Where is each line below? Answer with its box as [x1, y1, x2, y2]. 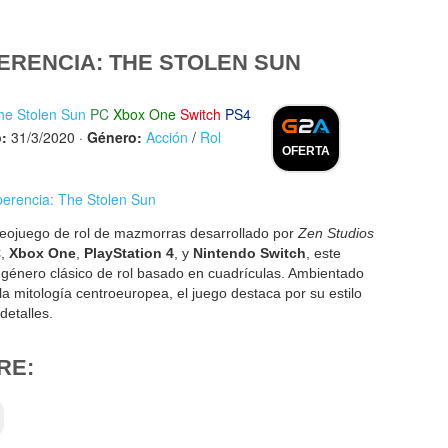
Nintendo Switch [193, 244, 306, 261]
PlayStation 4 [84, 244, 174, 261]
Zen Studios [298, 224, 374, 241]
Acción [146, 126, 188, 147]
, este [306, 244, 341, 261]
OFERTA [282, 144, 330, 159]
